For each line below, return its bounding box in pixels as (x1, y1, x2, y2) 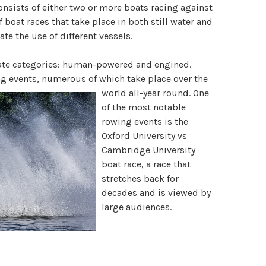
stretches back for (102, 173, 179, 185)
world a (102, 87, 134, 99)
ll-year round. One (134, 87, 210, 99)
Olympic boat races (102, 230, 185, 242)
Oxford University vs (102, 130, 188, 142)
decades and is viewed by (102, 187, 211, 199)
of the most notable (102, 102, 186, 113)
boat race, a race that (102, 159, 191, 170)
